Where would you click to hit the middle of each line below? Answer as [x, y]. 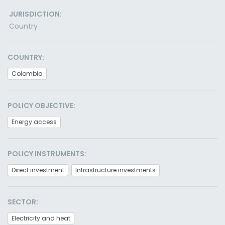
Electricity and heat [41, 218]
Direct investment [38, 170]
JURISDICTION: [35, 14]
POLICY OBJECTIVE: [41, 105]
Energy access [34, 122]
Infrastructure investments [116, 170]
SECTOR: [23, 202]
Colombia [27, 74]
